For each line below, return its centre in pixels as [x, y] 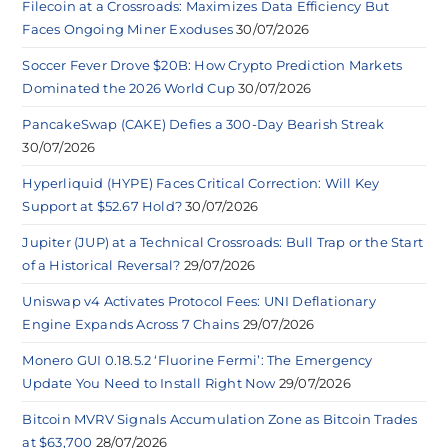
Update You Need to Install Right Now [149, 382]
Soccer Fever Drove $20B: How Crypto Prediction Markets [212, 64]
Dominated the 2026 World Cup [129, 87]
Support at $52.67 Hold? [102, 205]
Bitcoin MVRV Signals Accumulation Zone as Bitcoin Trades [220, 418]
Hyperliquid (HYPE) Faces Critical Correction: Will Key [201, 182]
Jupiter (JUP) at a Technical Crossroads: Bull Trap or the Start [223, 241]
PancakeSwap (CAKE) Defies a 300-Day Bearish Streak [203, 123]
